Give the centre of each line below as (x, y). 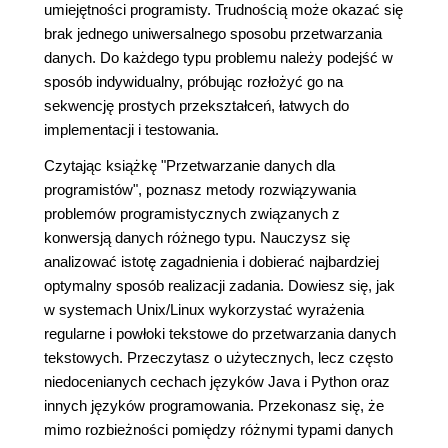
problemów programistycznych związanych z (192, 213)
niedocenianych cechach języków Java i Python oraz (217, 381)
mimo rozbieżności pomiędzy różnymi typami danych (218, 429)
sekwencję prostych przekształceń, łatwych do (196, 105)
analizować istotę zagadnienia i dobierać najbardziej (211, 261)
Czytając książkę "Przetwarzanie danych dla (189, 165)
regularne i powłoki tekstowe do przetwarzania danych (220, 333)
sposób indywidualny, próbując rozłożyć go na (193, 81)
